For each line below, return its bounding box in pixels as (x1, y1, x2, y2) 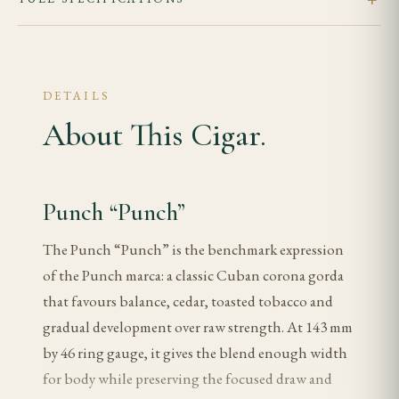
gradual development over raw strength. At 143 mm (43, 317, 353, 337)
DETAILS (43, 88, 110, 103)
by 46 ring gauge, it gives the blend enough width (43, 343, 347, 362)
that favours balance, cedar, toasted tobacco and (43, 291, 333, 311)
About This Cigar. (43, 116, 266, 154)
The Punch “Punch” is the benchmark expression (43, 240, 344, 259)
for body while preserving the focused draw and (43, 369, 332, 388)
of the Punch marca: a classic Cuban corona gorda (43, 265, 344, 285)
